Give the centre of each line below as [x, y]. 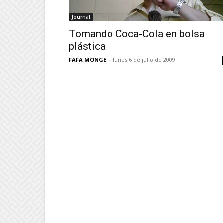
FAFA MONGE [87, 59]
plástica [87, 46]
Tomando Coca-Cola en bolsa [137, 34]
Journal [81, 17]
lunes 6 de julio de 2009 [144, 59]
